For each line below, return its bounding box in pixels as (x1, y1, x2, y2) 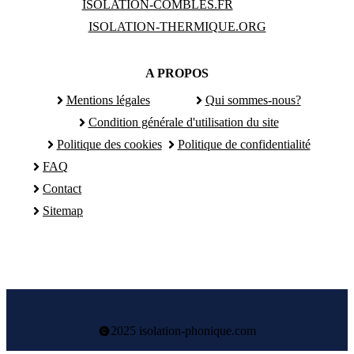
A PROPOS (145, 66, 209, 81)
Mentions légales (66, 93, 150, 107)
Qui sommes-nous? (205, 93, 301, 107)
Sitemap (43, 204, 83, 218)
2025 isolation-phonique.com (111, 324, 256, 338)
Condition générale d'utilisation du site (88, 115, 279, 130)
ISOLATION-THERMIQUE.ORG (88, 20, 266, 34)
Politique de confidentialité (177, 137, 311, 152)
